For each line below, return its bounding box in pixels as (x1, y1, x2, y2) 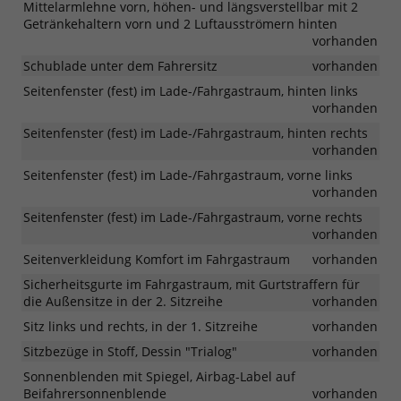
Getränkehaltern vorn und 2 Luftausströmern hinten (23, 14, 337, 32)
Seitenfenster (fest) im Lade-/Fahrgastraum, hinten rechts (23, 124, 368, 141)
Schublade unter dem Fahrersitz (23, 56, 218, 74)
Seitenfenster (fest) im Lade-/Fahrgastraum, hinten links (23, 81, 358, 99)
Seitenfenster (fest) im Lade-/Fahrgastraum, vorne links (23, 166, 353, 183)
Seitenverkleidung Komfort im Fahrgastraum (23, 250, 290, 268)
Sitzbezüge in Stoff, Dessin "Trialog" (23, 342, 237, 360)
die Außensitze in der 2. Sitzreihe (23, 292, 223, 310)
